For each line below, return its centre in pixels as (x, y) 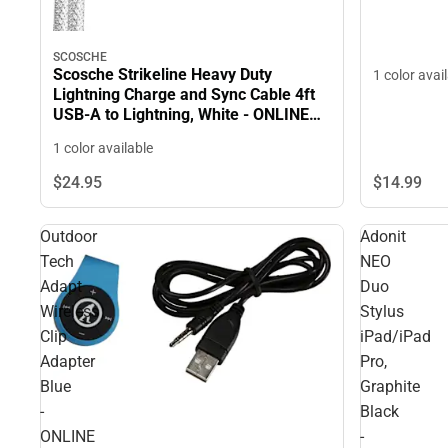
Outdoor (68, 236)
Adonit (383, 236)
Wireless (69, 311)
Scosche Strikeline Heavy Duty (162, 74)
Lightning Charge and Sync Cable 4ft (184, 94)
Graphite (390, 386)
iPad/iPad (395, 336)
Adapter (67, 361)
